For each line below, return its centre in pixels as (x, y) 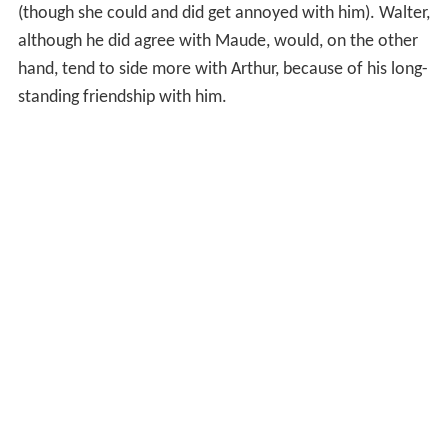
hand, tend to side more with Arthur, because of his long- (222, 69)
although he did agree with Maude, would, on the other (217, 41)
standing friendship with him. (122, 97)
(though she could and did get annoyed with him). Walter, (223, 13)
